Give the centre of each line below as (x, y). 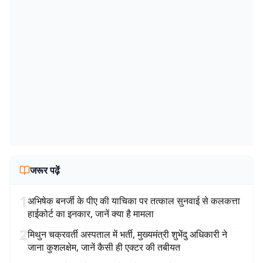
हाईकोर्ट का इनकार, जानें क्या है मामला (91, 214)
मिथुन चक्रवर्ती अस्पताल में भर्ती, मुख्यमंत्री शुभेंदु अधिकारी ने (127, 234)
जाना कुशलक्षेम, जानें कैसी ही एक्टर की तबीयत (104, 247)
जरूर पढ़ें (45, 170)
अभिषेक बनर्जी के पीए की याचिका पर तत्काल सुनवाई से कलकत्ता (134, 201)
